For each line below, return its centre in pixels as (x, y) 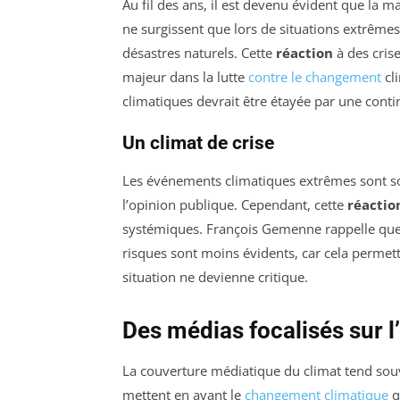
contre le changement (315, 77)
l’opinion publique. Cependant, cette (235, 205)
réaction (304, 53)
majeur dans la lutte (185, 77)
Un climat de (177, 143)
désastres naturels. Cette (199, 53)
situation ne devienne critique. (215, 277)
